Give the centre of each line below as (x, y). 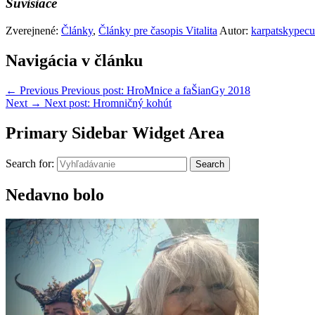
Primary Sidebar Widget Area (115, 133)
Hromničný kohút (132, 103)
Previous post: (92, 90)
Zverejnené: (33, 31)
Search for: (30, 163)
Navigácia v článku (74, 61)
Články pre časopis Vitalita (158, 31)
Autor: (234, 31)
